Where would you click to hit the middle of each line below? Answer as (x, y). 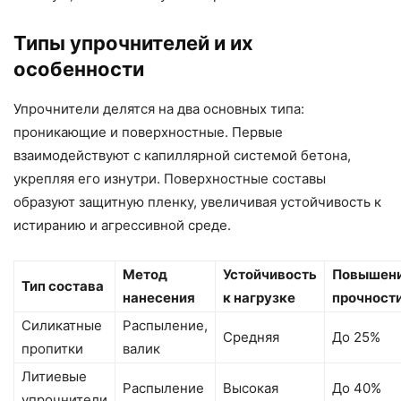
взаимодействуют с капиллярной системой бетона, (182, 155)
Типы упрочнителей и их (133, 43)
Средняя (251, 337)
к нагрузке (259, 297)
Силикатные (62, 325)
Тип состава (63, 286)
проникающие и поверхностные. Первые (148, 132)
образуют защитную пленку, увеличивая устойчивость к (197, 201)
